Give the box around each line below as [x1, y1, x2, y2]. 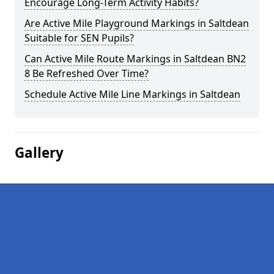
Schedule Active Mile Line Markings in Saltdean [24, 87, 240, 101]
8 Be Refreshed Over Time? [24, 67, 149, 80]
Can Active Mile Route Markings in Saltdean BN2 [24, 52, 246, 65]
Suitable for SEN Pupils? [24, 31, 134, 45]
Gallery [15, 143, 64, 162]
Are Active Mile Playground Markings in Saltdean [24, 17, 249, 30]
